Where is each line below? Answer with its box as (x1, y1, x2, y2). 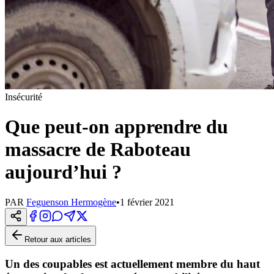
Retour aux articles (24, 234, 91, 244)
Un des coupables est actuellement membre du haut (5, 257, 260, 270)
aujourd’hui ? (5, 161, 122, 183)
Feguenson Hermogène (26, 196, 116, 207)
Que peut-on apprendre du (5, 116, 228, 138)
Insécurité (5, 92, 42, 102)
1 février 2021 (120, 196, 174, 207)
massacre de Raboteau (5, 138, 191, 161)
